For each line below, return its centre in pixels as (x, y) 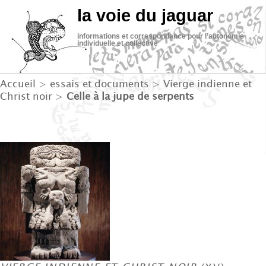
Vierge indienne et (208, 83)
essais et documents (99, 83)
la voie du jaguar (145, 15)
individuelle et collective (118, 43)
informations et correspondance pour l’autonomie (161, 36)
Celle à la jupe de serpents (130, 96)
